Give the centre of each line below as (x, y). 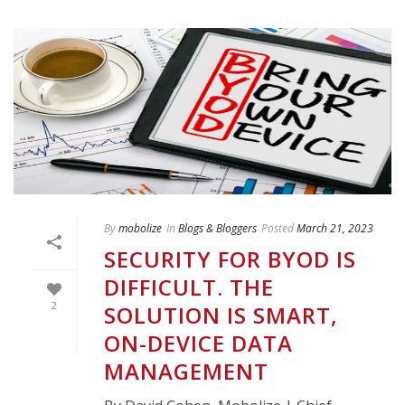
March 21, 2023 (335, 229)
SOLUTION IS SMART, (221, 316)
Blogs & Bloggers (217, 229)
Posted (278, 229)
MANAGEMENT (186, 372)
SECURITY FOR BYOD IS (230, 259)
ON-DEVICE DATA (198, 344)
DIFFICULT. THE (189, 287)
